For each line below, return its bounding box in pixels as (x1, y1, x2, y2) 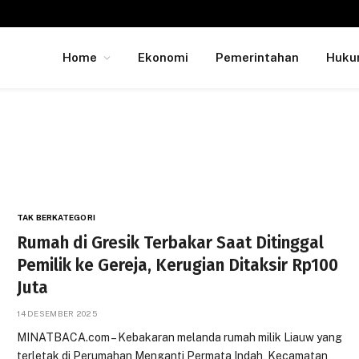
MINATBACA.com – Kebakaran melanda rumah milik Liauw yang (17, 331, 343, 344)
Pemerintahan (216, 50, 299, 64)
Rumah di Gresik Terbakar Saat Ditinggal (17, 232, 325, 253)
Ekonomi (138, 50, 188, 64)
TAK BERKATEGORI (17, 212, 95, 222)
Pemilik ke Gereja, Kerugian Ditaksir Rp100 (17, 255, 339, 276)
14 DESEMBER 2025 (17, 309, 98, 318)
